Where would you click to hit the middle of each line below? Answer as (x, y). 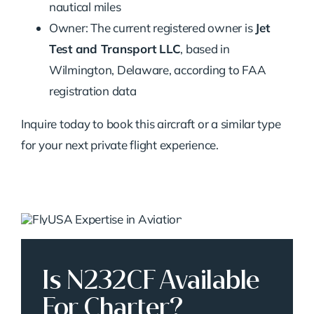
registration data (93, 91)
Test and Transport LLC (115, 49)
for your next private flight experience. (120, 145)
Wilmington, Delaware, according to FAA (157, 70)
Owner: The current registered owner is (152, 28)
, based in (205, 49)
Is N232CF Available (151, 280)
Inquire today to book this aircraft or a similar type (151, 124)
